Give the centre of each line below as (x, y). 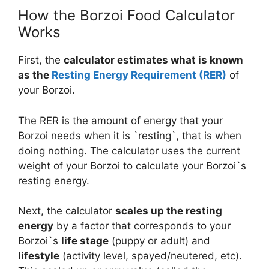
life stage (85, 241)
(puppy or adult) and (159, 241)
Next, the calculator (67, 211)
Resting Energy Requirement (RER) (139, 75)
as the (35, 75)
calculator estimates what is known (153, 60)
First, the (41, 60)
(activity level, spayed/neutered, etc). (151, 256)
